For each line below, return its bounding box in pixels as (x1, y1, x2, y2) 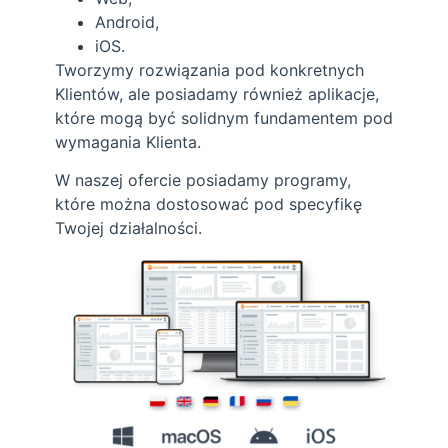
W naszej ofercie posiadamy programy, (55, 170, 351, 191)
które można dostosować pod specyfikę (55, 194, 362, 215)
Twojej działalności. (55, 218, 202, 239)
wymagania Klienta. (55, 131, 201, 152)
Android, (95, 11, 159, 32)
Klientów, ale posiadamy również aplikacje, (55, 83, 379, 104)
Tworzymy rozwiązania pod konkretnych (55, 59, 364, 80)
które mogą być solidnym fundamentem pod (55, 107, 393, 128)
